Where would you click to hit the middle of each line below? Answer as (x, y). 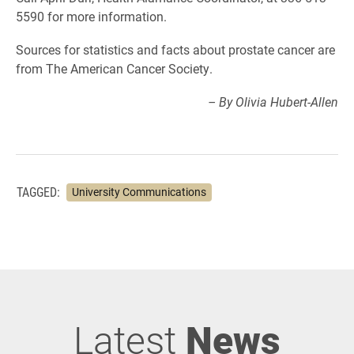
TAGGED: (38, 192)
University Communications (139, 192)
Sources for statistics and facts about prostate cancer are (175, 49)
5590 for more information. (91, 16)
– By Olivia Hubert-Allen (273, 102)
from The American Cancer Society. (114, 68)
